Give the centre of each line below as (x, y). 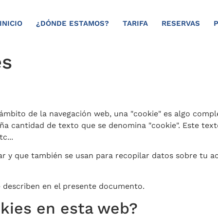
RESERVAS (181, 23)
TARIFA (135, 23)
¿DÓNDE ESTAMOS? (72, 23)
